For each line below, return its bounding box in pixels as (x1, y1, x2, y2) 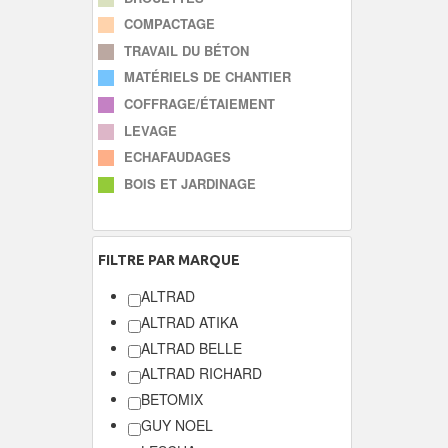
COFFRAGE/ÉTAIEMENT (124, 93, 275, 113)
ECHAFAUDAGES (124, 147, 231, 167)
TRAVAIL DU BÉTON (124, 40, 249, 60)
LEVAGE (124, 120, 177, 140)
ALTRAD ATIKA (141, 311, 238, 332)
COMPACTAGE (124, 14, 215, 34)
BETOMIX (141, 389, 203, 410)
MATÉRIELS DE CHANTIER (124, 67, 291, 87)
